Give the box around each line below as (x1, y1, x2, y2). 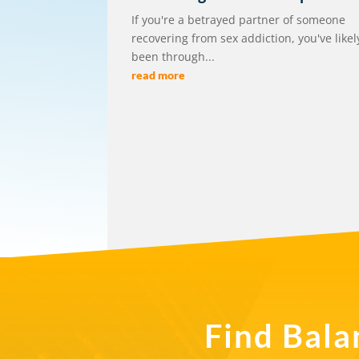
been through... (131, 48, 216, 64)
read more (131, 67, 186, 82)
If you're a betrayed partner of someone (131, 11, 346, 27)
